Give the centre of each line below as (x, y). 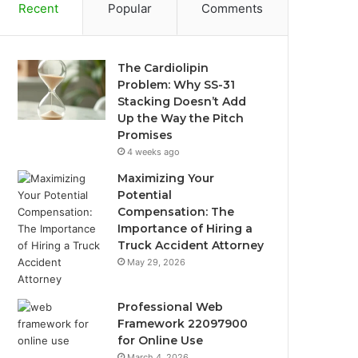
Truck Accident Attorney (191, 245)
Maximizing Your (166, 178)
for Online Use (161, 340)
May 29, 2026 (157, 262)
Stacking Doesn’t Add (182, 101)
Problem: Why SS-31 (177, 85)
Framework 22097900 (183, 324)
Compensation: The (176, 212)
